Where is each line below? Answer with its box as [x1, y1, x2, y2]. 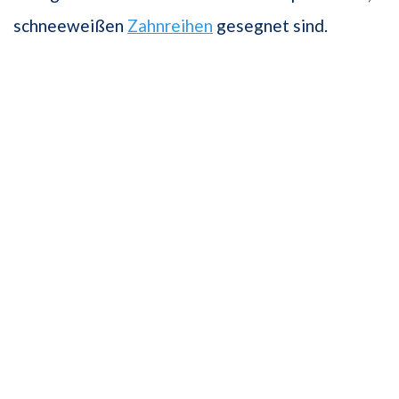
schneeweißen [13, 14, 127, 36]
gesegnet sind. [213, 14, 328, 36]
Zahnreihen [127, 14, 213, 36]
